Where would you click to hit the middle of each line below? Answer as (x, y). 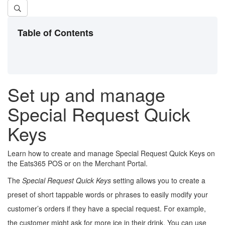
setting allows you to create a (158, 180)
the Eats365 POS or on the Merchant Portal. (78, 163)
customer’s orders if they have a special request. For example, (107, 208)
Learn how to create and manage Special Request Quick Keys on (111, 153)
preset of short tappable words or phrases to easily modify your (108, 194)
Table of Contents (55, 32)
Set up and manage (86, 94)
